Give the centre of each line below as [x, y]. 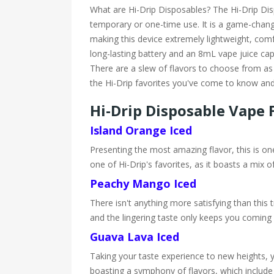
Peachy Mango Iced [143, 183]
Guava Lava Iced [135, 237]
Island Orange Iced [141, 130]
